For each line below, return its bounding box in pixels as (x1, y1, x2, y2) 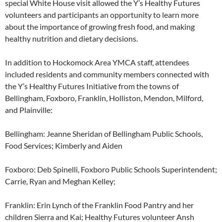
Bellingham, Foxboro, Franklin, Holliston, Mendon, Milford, (5, 93, 203, 103)
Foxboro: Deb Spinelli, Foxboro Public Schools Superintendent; (5, 165, 217, 174)
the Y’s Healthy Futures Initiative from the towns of (5, 81, 179, 91)
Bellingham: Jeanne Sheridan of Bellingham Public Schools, (5, 129, 203, 139)
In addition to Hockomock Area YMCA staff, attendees (5, 57, 189, 67)
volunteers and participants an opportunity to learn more (5, 10, 199, 20)
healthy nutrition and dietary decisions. (5, 34, 138, 44)
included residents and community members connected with (5, 69, 209, 79)
